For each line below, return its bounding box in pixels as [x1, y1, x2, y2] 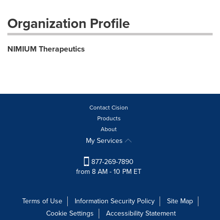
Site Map [166, 196, 193, 207]
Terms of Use [22, 196, 62, 207]
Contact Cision [89, 103, 128, 112]
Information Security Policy [74, 196, 155, 207]
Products [97, 114, 121, 123]
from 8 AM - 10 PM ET [76, 166, 141, 177]
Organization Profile [7, 13, 130, 33]
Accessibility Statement [106, 208, 176, 219]
